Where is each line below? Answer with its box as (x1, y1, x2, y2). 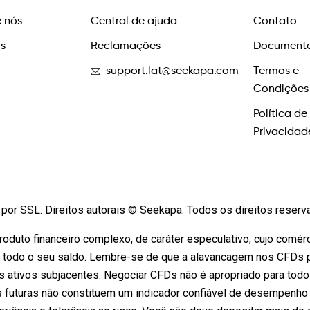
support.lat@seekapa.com (106, 66, 239, 77)
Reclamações (90, 41, 161, 52)
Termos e (253, 66, 300, 77)
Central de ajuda (90, 16, 177, 27)
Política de (253, 109, 308, 120)
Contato (253, 16, 298, 27)
